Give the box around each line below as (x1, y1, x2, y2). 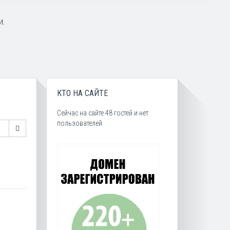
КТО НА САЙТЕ (57, 88, 108, 98)
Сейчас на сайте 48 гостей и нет (57, 108, 148, 117)
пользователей (57, 119, 102, 127)
